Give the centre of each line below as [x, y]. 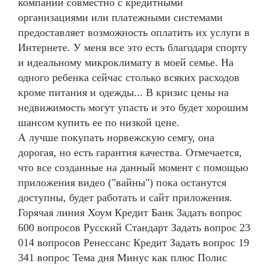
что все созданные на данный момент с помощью [133, 167]
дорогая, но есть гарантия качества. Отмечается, [130, 152]
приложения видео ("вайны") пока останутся [122, 182]
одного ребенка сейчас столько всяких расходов [129, 77]
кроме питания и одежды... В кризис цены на [123, 92]
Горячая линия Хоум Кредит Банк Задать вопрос [130, 212]
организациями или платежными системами [120, 17]
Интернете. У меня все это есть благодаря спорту [133, 47]
